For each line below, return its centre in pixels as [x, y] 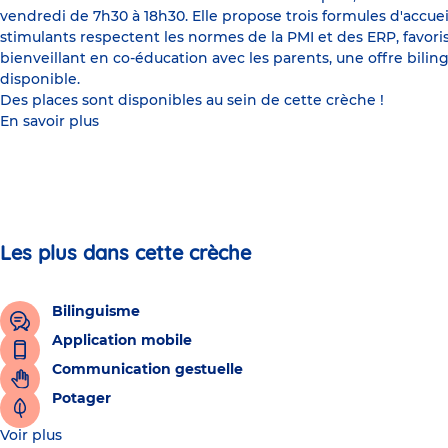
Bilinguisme [96, 310]
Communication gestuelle [147, 368]
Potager [81, 397]
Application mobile [122, 339]
